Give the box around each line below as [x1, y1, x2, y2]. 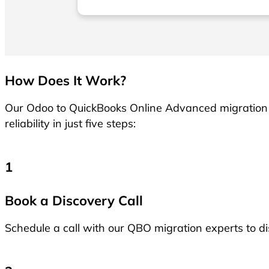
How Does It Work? [5, 72, 126, 89]
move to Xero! [27, 10, 91, 23]
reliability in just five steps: [5, 116, 136, 130]
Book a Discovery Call [5, 192, 143, 209]
